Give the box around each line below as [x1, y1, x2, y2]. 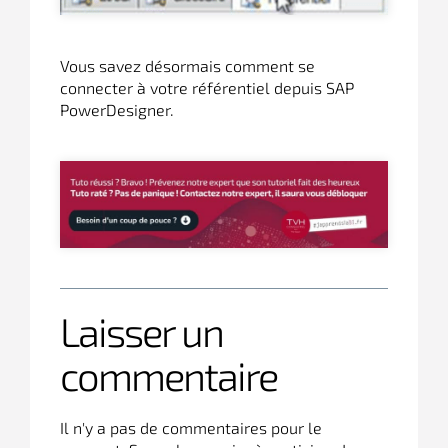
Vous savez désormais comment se [60, 56, 315, 76]
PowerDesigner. [60, 100, 174, 120]
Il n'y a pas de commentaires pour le [60, 418, 322, 438]
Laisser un [60, 307, 223, 356]
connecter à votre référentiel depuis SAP [60, 78, 354, 98]
